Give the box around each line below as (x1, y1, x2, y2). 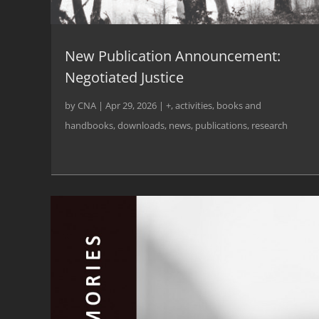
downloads (117, 119, 164, 132)
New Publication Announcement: (65, 46, 281, 66)
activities (175, 99, 212, 113)
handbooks (65, 119, 113, 132)
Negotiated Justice (65, 68, 184, 88)
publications (195, 119, 247, 132)
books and (216, 99, 261, 113)
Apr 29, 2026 (105, 99, 157, 113)
